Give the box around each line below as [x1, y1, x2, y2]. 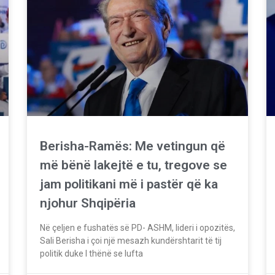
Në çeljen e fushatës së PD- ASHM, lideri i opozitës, [40, 222, 235, 233]
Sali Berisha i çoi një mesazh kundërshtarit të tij [40, 235, 222, 246]
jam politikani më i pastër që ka [40, 176, 218, 192]
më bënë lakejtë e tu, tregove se [40, 157, 227, 172]
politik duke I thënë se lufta [40, 248, 143, 258]
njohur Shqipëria [40, 195, 136, 211]
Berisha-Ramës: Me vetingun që [40, 138, 225, 153]
